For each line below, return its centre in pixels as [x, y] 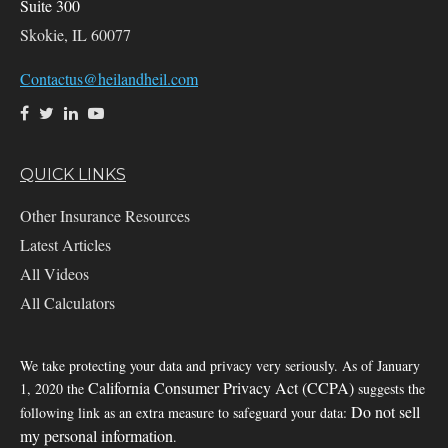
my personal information [96, 435]
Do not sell [385, 411]
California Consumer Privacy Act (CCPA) [221, 387]
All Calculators [67, 302]
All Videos [54, 273]
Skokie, [44, 34]
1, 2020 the [54, 388]
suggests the [389, 388]
